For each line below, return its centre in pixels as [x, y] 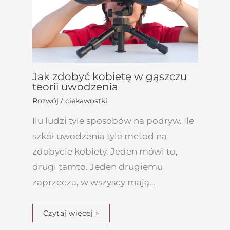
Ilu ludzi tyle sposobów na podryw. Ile [113, 120]
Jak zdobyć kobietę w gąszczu [109, 76]
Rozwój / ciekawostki [70, 100]
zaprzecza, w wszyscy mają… [93, 182]
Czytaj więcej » [71, 213]
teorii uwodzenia [75, 87]
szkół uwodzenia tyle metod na [99, 136]
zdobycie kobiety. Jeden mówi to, [105, 151]
